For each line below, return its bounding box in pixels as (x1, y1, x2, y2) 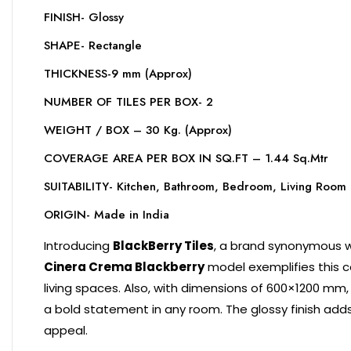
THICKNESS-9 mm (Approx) (44, 65, 192, 82)
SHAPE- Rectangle (44, 37, 142, 54)
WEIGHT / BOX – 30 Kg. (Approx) (44, 121, 232, 139)
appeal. (44, 322, 88, 338)
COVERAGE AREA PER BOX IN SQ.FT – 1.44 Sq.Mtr (44, 150, 328, 167)
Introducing (44, 237, 113, 254)
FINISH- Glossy (44, 9, 124, 26)
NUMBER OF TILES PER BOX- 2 (44, 93, 213, 110)
